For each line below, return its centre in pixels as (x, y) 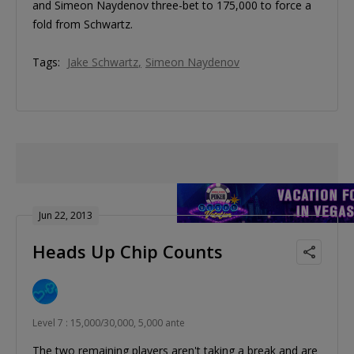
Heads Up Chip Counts (128, 251)
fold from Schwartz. (83, 24)
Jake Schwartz (103, 62)
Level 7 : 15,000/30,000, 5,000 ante (109, 322)
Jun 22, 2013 (66, 215)
